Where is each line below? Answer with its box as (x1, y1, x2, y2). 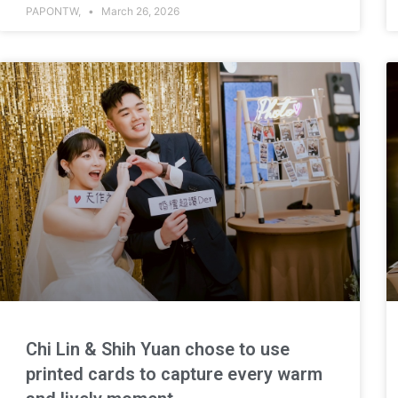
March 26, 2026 (98, 4, 179, 19)
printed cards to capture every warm (25, 362, 322, 385)
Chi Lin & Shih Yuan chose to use (25, 338, 290, 360)
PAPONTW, (25, 4, 84, 19)
